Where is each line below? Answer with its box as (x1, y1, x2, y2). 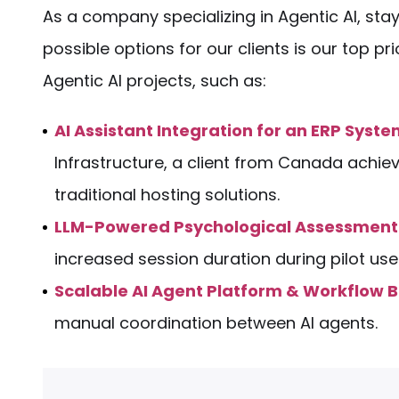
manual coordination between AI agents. (54, 312, 378, 334)
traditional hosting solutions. (54, 183, 280, 206)
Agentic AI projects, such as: (43, 69, 266, 92)
